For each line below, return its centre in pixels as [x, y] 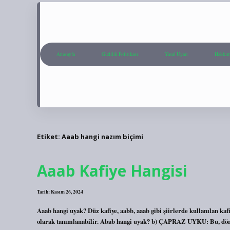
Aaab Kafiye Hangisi [112, 171]
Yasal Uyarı [176, 54]
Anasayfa [66, 54]
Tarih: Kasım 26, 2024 [60, 192]
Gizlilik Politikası [120, 54]
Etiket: [49, 136]
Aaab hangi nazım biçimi [102, 136]
